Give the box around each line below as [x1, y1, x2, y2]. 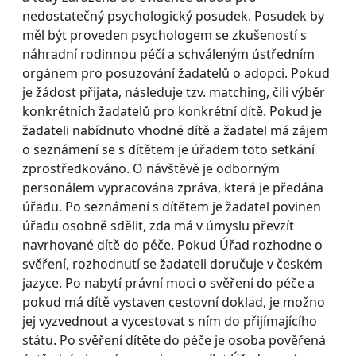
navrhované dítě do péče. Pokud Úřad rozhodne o [22, 235, 323, 253]
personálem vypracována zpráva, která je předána [22, 178, 323, 196]
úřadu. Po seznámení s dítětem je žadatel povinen [22, 197, 321, 215]
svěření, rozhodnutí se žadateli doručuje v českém [22, 254, 323, 273]
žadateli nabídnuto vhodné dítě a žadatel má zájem [22, 121, 328, 139]
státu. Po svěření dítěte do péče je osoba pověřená [22, 331, 326, 349]
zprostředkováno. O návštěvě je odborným [22, 159, 280, 177]
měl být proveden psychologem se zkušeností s [22, 25, 307, 44]
